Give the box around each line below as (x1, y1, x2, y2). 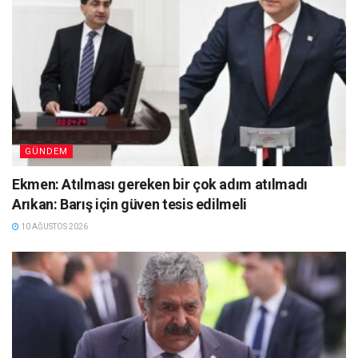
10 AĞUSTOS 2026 (19, 221, 88, 231)
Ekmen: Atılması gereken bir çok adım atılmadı (12, 175, 308, 193)
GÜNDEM (25, 145, 68, 157)
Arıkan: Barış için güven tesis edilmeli (12, 195, 247, 213)
